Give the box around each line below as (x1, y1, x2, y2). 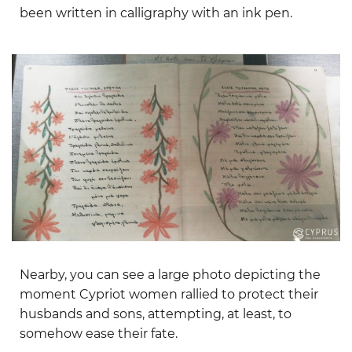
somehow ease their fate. (20, 326, 178, 342)
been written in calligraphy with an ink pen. (20, 5, 292, 21)
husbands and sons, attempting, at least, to (20, 306, 291, 322)
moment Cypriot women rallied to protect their (20, 287, 318, 302)
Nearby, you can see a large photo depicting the (20, 267, 321, 283)
